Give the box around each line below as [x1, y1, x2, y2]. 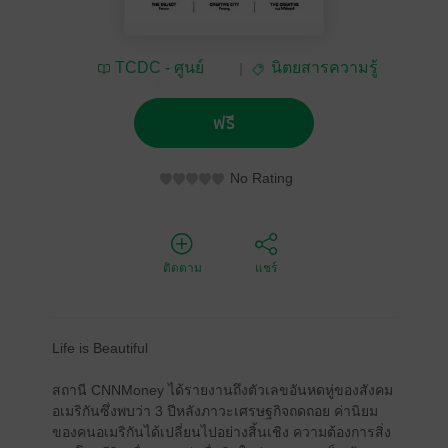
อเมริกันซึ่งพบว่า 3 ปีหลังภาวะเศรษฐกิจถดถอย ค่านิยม [51, 403, 378, 419]
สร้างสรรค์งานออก [84, 83, 218, 100]
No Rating [230, 170, 293, 186]
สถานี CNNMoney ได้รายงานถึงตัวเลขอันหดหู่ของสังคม [51, 382, 393, 398]
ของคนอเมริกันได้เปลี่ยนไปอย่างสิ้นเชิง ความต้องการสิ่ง [51, 424, 391, 440]
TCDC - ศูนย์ [115, 59, 204, 76]
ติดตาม [162, 261, 202, 275]
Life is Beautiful [51, 340, 148, 356]
